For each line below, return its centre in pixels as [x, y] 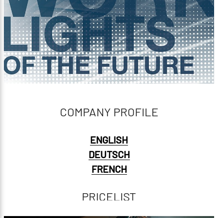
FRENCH [109, 169]
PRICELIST [109, 196]
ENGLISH [109, 140]
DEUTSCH [109, 154]
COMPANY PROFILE [109, 112]
